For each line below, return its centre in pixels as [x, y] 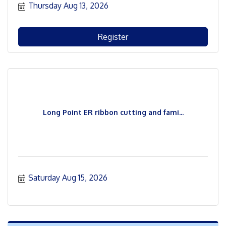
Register [113, 37]
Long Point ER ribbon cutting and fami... [113, 112]
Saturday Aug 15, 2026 [68, 177]
